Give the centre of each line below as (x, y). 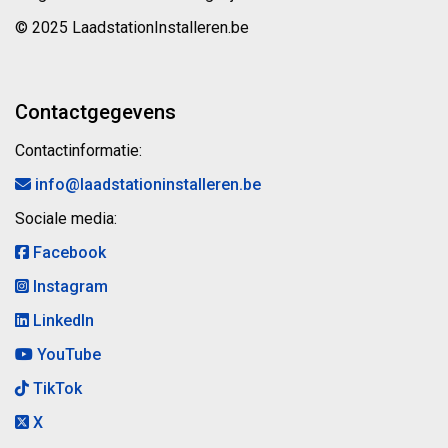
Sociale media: (66, 219)
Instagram (68, 287)
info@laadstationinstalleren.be (146, 185)
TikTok (55, 389)
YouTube (67, 355)
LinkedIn (61, 321)
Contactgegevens (95, 112)
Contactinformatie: (78, 151)
